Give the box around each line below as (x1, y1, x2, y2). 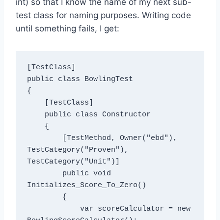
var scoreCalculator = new (27, 205, 80, 214)
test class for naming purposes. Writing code (16, 10, 191, 20)
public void (27, 169, 62, 178)
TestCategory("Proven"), (27, 146, 129, 155)
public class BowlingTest (27, 75, 133, 84)
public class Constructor (27, 110, 45, 119)
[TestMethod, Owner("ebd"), (27, 134, 62, 143)
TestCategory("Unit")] (27, 158, 120, 166)
